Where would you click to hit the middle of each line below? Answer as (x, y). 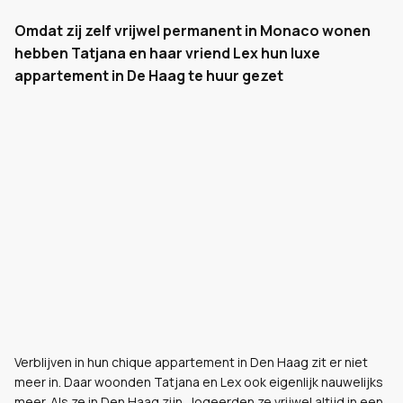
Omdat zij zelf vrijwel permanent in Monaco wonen (193, 31)
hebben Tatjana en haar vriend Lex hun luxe (167, 53)
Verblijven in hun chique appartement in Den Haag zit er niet (191, 362)
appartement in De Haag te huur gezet (149, 76)
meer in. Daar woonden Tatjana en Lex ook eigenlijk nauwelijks (199, 382)
